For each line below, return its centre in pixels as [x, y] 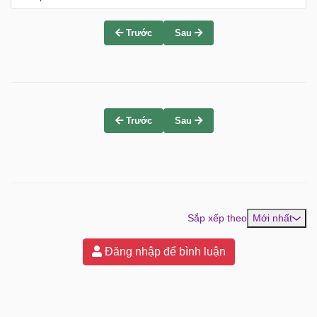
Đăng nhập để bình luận [163, 252]
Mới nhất [272, 218]
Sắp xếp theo [217, 218]
